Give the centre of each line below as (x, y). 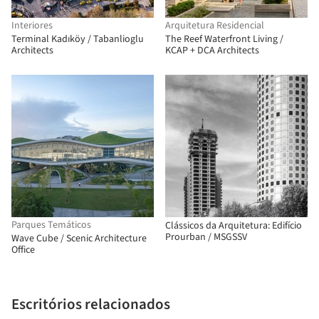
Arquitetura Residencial (215, 26)
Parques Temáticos (51, 225)
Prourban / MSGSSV (206, 237)
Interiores (32, 26)
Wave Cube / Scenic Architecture (79, 239)
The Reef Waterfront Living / (224, 39)
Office (23, 250)
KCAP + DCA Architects (212, 51)
